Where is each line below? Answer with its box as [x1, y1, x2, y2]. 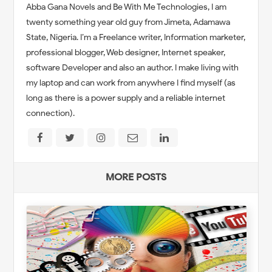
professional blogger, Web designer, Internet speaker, [26, 47, 226, 58]
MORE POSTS [106, 171, 166, 183]
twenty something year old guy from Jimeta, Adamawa [26, 16, 231, 27]
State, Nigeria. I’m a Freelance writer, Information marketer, [26, 32, 246, 42]
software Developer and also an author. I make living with [26, 62, 239, 73]
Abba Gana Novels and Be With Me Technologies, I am [26, 1, 227, 12]
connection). [26, 107, 75, 118]
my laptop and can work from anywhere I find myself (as [26, 77, 236, 88]
